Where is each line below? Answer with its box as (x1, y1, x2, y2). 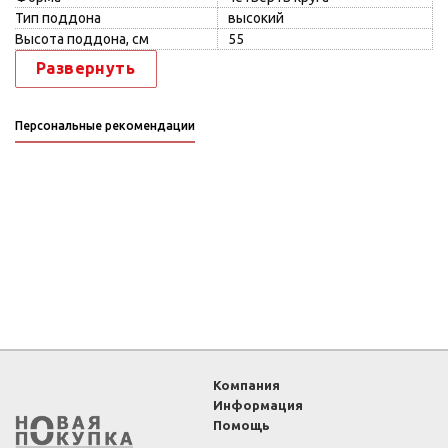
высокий (228, 10, 284, 26)
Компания (213, 378, 281, 392)
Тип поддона (15, 10, 101, 26)
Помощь (213, 418, 271, 432)
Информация (213, 398, 304, 412)
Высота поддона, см (15, 31, 149, 47)
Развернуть (36, 59, 135, 77)
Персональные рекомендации (15, 119, 195, 132)
